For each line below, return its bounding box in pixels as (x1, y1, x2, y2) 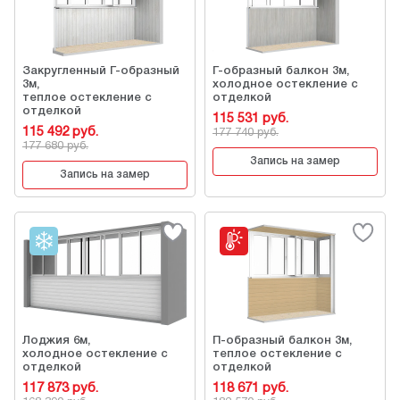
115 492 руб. (22, 126, 98, 138)
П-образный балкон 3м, (212, 336, 352, 346)
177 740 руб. (212, 128, 279, 138)
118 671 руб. (212, 382, 288, 395)
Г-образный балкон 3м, (212, 66, 349, 76)
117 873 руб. (22, 382, 98, 395)
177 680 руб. (22, 141, 88, 152)
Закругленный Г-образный (22, 66, 179, 76)
